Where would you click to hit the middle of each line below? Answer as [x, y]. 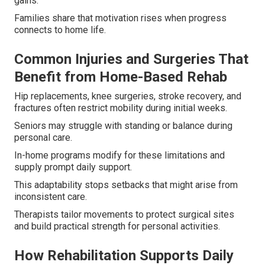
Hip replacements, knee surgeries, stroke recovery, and [128, 96]
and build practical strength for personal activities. [117, 227]
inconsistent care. [51, 197]
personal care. [43, 138]
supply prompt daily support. [73, 167]
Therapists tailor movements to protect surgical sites [124, 215]
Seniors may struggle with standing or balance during [123, 126]
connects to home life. [60, 30]
